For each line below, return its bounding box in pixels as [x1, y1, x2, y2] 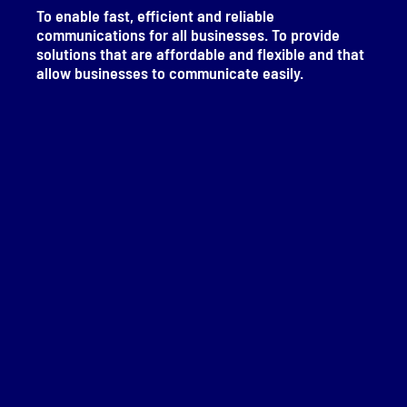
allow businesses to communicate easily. [36, 62, 303, 83]
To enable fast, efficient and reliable [36, 5, 274, 25]
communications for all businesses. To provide [36, 24, 340, 45]
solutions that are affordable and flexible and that [36, 43, 364, 64]
